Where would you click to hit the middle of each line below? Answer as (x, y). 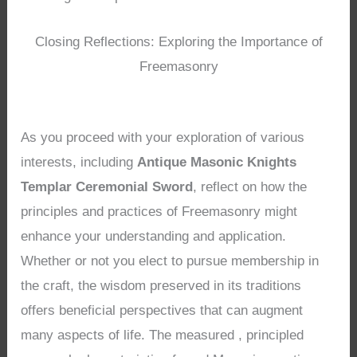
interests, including (79, 163)
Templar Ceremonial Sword (107, 187)
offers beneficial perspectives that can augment (162, 311)
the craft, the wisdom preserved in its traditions (161, 286)
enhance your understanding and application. (154, 237)
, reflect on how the (250, 187)
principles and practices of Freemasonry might (159, 212)
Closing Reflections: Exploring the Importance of (178, 42)
